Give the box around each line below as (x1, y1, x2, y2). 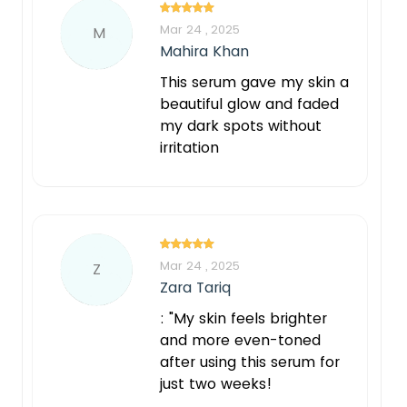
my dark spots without (160, 114, 322, 136)
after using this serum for (160, 351, 340, 372)
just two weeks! (160, 372, 272, 394)
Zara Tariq (160, 276, 231, 298)
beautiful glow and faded (160, 93, 339, 114)
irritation (160, 136, 219, 158)
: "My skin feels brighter (160, 307, 327, 329)
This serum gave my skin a (160, 71, 349, 93)
